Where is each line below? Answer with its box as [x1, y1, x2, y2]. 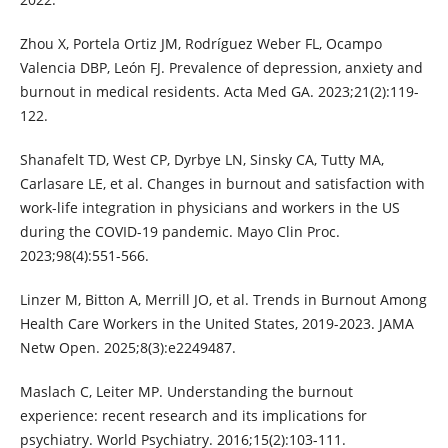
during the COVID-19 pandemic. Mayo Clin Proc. [19, 221, 340, 241]
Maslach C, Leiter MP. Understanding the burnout [19, 381, 353, 401]
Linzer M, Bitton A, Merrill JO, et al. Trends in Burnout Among [19, 289, 427, 309]
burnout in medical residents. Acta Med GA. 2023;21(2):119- [19, 81, 419, 101]
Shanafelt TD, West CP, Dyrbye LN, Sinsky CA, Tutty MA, [19, 149, 384, 169]
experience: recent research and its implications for [19, 405, 367, 425]
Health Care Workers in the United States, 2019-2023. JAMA [19, 313, 414, 333]
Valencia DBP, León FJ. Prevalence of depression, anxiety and [19, 57, 423, 77]
